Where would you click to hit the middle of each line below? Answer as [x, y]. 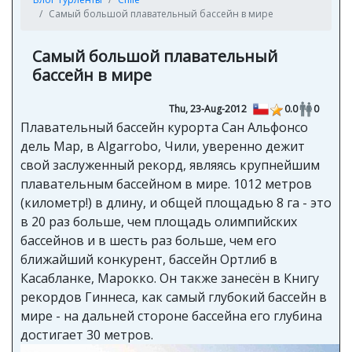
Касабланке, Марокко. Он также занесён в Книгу [170, 278]
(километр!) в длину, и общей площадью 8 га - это [176, 203]
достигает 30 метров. [87, 335]
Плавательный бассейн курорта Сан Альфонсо [164, 127]
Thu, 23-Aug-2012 [208, 109]
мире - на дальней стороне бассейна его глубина [171, 316]
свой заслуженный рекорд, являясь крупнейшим [170, 165]
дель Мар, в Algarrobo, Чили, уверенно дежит [163, 146]
